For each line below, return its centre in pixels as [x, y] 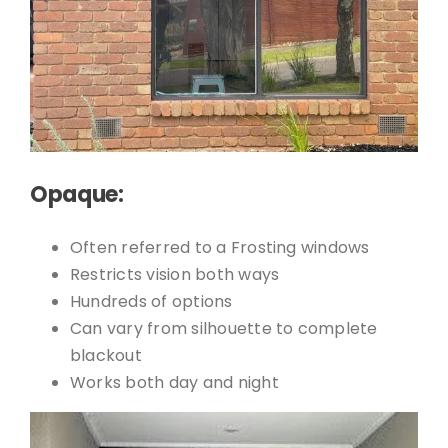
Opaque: [76, 195]
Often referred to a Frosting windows [219, 248]
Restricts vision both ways [174, 275]
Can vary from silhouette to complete [223, 329]
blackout [105, 356]
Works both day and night [174, 383]
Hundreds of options [151, 302]
